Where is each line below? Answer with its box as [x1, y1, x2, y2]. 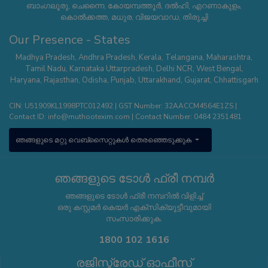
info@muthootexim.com [48, 112, 130, 122]
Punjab [110, 75, 135, 86]
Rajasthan [43, 75, 78, 86]
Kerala [139, 52, 162, 63]
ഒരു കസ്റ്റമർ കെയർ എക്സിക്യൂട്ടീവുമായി [57, 202, 211, 214]
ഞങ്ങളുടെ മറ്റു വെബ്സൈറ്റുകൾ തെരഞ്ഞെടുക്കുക [16, 135, 193, 145]
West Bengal [196, 63, 242, 75]
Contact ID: [9, 112, 48, 122]
